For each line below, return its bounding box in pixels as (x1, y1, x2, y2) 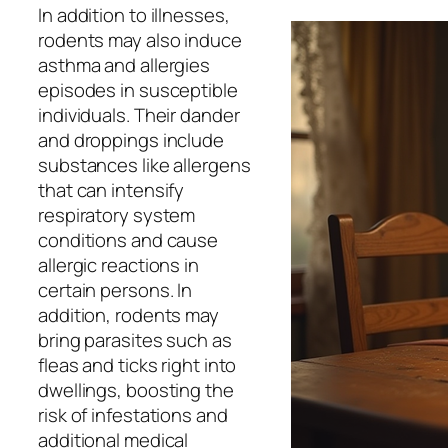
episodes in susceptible (38, 76, 238, 103)
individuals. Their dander (38, 101, 240, 128)
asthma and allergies (38, 51, 210, 78)
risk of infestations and (38, 401, 228, 428)
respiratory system (38, 201, 196, 228)
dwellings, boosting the (38, 376, 234, 403)
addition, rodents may (38, 301, 219, 328)
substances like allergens (38, 151, 251, 178)
